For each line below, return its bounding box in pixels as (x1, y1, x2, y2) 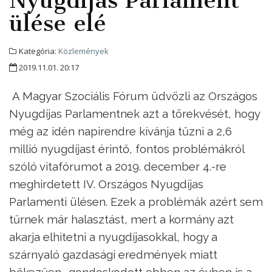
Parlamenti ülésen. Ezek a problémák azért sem (9, 195, 263, 209)
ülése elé (9, 10, 106, 37)
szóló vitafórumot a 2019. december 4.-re (9, 160, 226, 174)
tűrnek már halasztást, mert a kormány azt (9, 212, 234, 226)
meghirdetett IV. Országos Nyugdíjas (9, 177, 203, 191)
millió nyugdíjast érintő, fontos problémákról (9, 142, 244, 156)
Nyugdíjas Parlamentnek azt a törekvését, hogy (9, 107, 260, 121)
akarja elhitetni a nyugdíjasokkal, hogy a (9, 230, 217, 244)
